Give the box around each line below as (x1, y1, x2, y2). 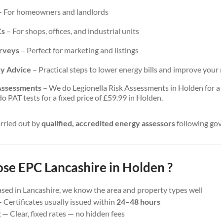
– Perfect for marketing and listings (19, 45, 139, 55)
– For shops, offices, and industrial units (5, 26, 139, 36)
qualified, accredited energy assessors (41, 118, 175, 128)
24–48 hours (116, 197, 161, 207)
